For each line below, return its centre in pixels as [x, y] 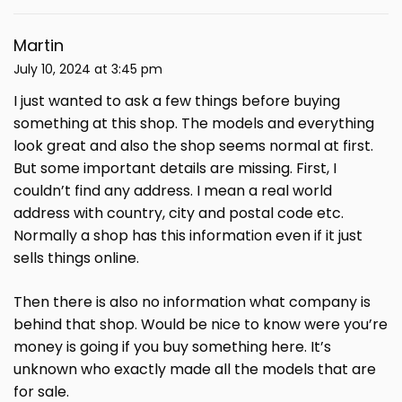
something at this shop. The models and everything [194, 124]
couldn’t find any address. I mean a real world [173, 191]
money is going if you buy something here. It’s [172, 347]
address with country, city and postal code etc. [179, 214]
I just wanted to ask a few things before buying [177, 101]
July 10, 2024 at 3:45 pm [88, 70]
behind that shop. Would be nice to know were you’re [201, 325]
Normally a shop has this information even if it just [188, 236]
